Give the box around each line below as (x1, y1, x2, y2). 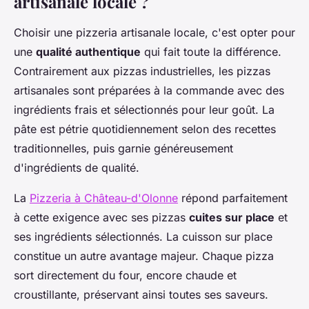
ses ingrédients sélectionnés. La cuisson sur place (14, 229, 272, 243)
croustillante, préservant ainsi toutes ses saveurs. (14, 287, 268, 301)
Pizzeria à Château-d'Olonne (30, 190, 178, 205)
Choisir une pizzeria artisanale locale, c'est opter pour (14, 25, 295, 39)
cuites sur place (189, 210, 275, 224)
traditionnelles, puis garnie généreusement (14, 141, 233, 155)
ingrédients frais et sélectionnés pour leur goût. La (14, 102, 275, 117)
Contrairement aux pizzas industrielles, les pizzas (14, 63, 270, 78)
